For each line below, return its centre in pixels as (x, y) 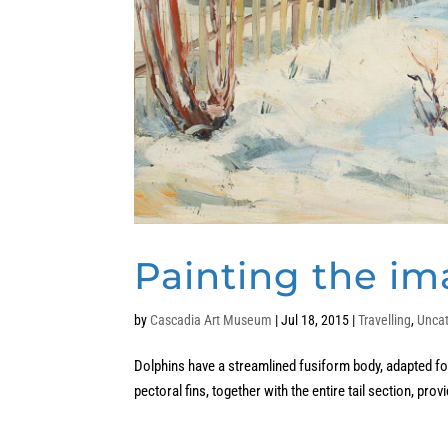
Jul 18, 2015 (315, 320)
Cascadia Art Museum (211, 320)
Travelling (385, 320)
